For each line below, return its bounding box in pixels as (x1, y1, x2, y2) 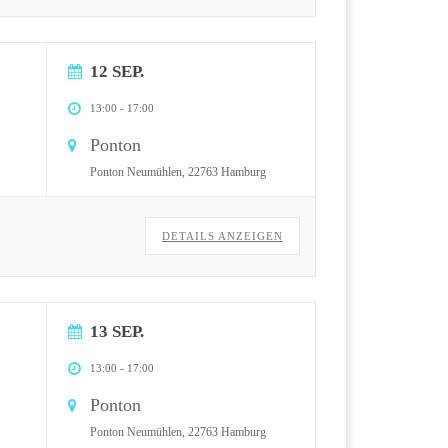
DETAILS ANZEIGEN (162, 229, 283, 242)
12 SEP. (90, 61, 144, 81)
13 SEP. (90, 321, 144, 341)
